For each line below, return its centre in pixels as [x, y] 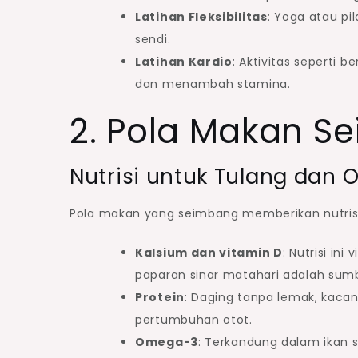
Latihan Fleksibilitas [201, 16]
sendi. [153, 39]
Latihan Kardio [184, 61]
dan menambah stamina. [213, 84]
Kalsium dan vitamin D [209, 252]
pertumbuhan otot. [194, 319]
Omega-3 [167, 342]
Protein [160, 297]
